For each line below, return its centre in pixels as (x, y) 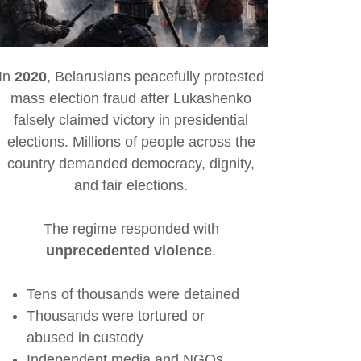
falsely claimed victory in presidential (131, 120)
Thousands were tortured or (115, 316)
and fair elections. (131, 186)
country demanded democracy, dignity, (131, 164)
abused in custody (85, 338)
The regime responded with (131, 229)
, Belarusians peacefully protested (155, 77)
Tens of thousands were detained (133, 295)
